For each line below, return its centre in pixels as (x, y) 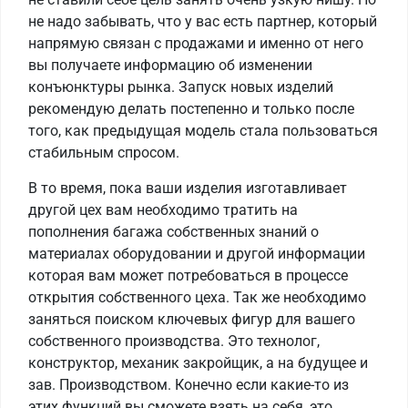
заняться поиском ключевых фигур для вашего (192, 320)
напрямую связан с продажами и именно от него (196, 44)
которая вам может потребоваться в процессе (188, 276)
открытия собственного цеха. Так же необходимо (197, 298)
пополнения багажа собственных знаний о (173, 232)
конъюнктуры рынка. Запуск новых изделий (181, 87)
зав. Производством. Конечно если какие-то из (189, 385)
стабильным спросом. (104, 153)
